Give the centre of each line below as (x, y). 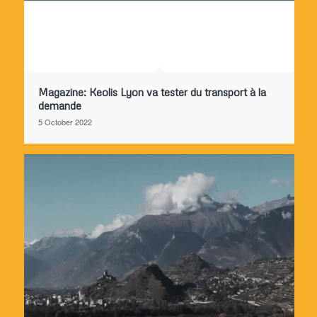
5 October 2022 (65, 122)
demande (60, 106)
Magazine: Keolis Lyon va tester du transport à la (152, 92)
